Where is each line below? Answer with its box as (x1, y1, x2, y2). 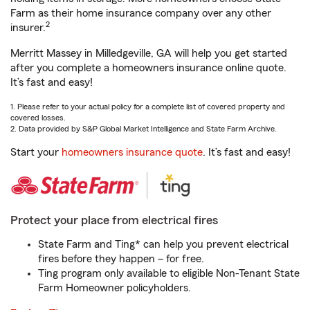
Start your (10, 147, 62, 158)
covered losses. (10, 113, 66, 122)
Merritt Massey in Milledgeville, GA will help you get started (10, 48, 287, 59)
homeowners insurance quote (62, 147, 203, 158)
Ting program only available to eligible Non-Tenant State (38, 268, 300, 279)
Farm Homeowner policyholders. (38, 282, 191, 293)
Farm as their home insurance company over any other (10, 8, 271, 19)
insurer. (10, 22, 46, 33)
